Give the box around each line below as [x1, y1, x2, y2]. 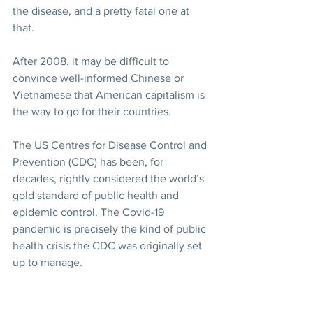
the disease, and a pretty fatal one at [13, 5, 192, 17]
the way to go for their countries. [13, 105, 171, 118]
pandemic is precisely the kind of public [13, 223, 209, 235]
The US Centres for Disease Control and [13, 139, 210, 152]
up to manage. [13, 256, 82, 269]
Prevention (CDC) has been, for [13, 156, 166, 168]
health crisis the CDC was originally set [13, 240, 205, 252]
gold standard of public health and [13, 189, 182, 202]
